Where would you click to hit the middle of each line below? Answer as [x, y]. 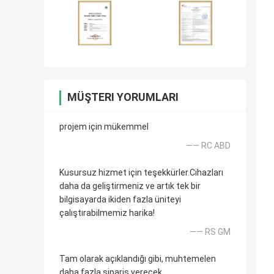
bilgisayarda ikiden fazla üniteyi [120, 200]
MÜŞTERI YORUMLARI [123, 97]
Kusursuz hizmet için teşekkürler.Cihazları [141, 173]
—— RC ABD [208, 146]
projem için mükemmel [104, 127]
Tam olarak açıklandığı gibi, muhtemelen [138, 259]
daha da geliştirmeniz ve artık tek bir [130, 186]
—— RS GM [210, 232]
